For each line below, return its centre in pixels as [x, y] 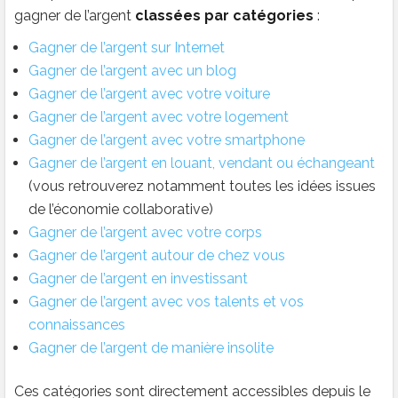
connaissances [77, 325]
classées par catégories [226, 16]
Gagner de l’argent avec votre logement [159, 117]
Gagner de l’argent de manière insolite [151, 348]
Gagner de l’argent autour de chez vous [157, 256]
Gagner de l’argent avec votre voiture [149, 94]
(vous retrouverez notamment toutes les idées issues [202, 187]
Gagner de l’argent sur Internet [127, 48]
